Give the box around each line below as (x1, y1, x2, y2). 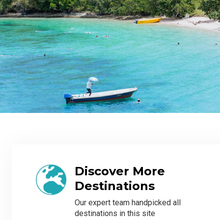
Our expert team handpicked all (75, 197, 181, 207)
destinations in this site (75, 208, 155, 218)
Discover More (75, 164, 165, 178)
